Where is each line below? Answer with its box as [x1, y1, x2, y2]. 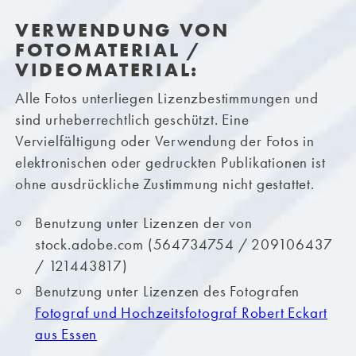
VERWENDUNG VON [14, 17, 230, 43]
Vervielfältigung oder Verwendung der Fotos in [14, 131, 315, 152]
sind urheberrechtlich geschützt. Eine [14, 110, 250, 130]
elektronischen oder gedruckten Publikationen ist [14, 153, 326, 173]
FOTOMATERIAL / [14, 37, 203, 63]
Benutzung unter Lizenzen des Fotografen [34, 281, 300, 302]
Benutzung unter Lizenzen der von [34, 213, 253, 234]
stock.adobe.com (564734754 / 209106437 [34, 234, 333, 255]
